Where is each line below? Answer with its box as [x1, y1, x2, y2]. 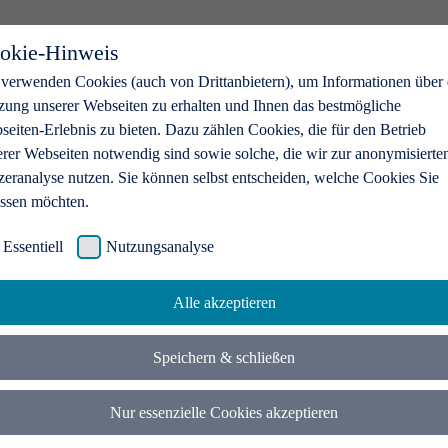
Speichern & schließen [153, 349, 295, 367]
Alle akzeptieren [172, 294, 276, 312]
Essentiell [3, 238, 63, 255]
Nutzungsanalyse [106, 238, 214, 255]
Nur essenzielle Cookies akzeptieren [110, 404, 338, 422]
